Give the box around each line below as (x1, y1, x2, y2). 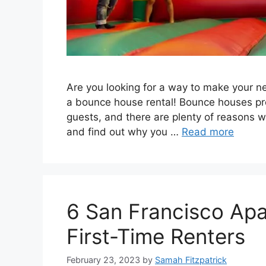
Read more (182, 126, 234, 138)
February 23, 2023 (66, 254, 140, 265)
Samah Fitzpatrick (155, 254, 227, 265)
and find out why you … (66, 126, 182, 138)
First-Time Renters (66, 224, 245, 249)
